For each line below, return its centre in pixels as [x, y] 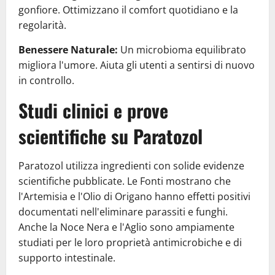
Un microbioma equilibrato [182, 49]
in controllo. [46, 80]
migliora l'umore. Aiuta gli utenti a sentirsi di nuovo [137, 65]
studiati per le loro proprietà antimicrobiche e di [130, 242]
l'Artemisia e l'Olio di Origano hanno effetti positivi [134, 196]
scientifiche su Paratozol [110, 136]
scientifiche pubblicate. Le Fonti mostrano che [125, 181]
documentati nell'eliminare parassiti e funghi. [123, 211]
